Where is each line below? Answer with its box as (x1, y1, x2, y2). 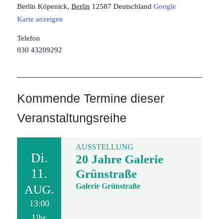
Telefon (17, 34, 40, 42)
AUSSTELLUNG (76, 143, 133, 151)
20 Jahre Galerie (76, 153, 163, 166)
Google (153, 2, 176, 10)
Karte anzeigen (17, 15, 63, 23)
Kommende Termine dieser (17, 91, 164, 105)
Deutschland (113, 2, 152, 10)
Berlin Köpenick (17, 2, 67, 10)
